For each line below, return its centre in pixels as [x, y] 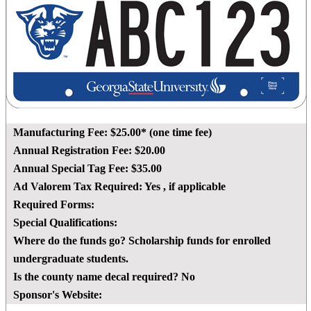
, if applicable [194, 187]
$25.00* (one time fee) [161, 133]
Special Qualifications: [65, 223]
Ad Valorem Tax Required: [78, 187]
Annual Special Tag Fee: [71, 169]
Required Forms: [54, 205]
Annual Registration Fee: [73, 151]
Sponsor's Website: [58, 295]
